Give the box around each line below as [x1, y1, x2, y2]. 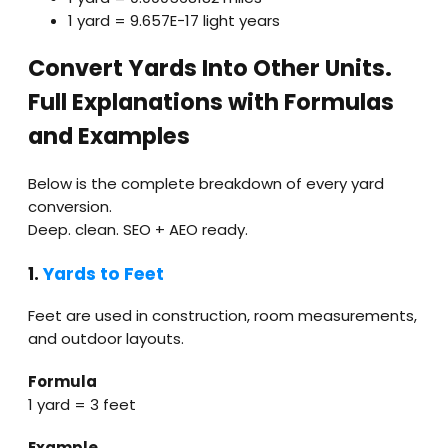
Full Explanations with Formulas [28, 86, 394, 119]
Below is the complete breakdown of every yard [28, 172, 384, 194]
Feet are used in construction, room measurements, [28, 305, 417, 327]
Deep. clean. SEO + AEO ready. [28, 218, 248, 240]
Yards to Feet [43, 261, 164, 286]
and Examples [28, 120, 190, 153]
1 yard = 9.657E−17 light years [68, 10, 280, 32]
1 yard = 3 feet [28, 394, 136, 416]
